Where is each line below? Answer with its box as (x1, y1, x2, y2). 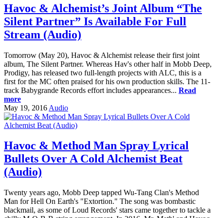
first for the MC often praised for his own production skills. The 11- (4, 77, 210, 86)
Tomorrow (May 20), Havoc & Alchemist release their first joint (4, 51, 200, 59)
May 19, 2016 (4, 103, 47, 112)
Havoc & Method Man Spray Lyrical (4, 139, 189, 152)
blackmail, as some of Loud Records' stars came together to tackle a (4, 206, 211, 215)
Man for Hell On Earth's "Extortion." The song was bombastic (4, 197, 196, 206)
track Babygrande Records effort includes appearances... (4, 86, 179, 94)
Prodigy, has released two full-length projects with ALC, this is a (4, 68, 201, 77)
